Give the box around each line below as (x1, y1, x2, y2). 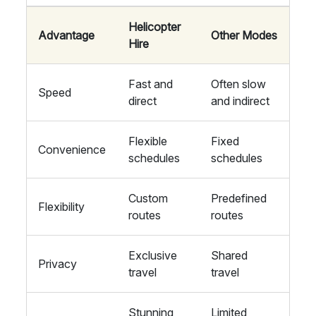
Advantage (38, 28, 95, 42)
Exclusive (128, 248, 177, 262)
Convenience (38, 142, 106, 157)
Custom (128, 191, 168, 205)
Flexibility (38, 200, 85, 214)
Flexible (128, 134, 167, 148)
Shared (211, 248, 248, 262)
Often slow (211, 77, 266, 91)
